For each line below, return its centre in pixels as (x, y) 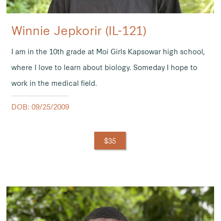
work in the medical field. (54, 83)
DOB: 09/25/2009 (40, 107)
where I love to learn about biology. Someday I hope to (104, 67)
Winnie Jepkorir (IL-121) (79, 30)
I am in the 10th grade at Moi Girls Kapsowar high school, (108, 52)
